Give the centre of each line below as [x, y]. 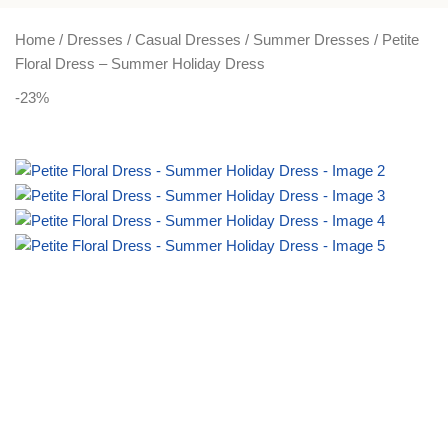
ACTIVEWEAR [112, 26]
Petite [400, 39]
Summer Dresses [313, 39]
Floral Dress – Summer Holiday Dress [140, 63]
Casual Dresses [190, 39]
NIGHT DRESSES [209, 26]
